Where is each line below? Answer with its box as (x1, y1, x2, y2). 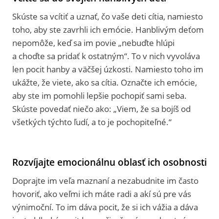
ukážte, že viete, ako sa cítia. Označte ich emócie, (12, 76, 197, 88)
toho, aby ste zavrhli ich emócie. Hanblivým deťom (12, 23, 204, 35)
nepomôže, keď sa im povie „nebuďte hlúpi (12, 37, 175, 48)
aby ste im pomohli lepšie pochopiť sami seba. (12, 89, 187, 101)
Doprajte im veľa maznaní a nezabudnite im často (12, 175, 198, 186)
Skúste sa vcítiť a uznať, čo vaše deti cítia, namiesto (12, 10, 203, 22)
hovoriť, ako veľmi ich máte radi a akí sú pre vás (12, 188, 191, 199)
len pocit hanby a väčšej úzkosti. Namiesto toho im (12, 63, 203, 75)
